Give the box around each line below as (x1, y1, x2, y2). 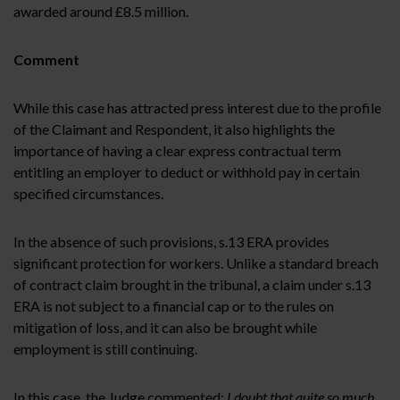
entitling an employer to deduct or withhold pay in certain (13, 162, 360, 180)
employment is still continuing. (13, 339, 197, 357)
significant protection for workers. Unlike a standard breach (13, 254, 379, 271)
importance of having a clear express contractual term (13, 141, 341, 159)
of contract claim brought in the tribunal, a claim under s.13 (13, 275, 371, 293)
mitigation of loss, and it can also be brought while (13, 318, 317, 336)
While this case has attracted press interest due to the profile (13, 98, 381, 116)
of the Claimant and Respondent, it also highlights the (13, 120, 335, 137)
